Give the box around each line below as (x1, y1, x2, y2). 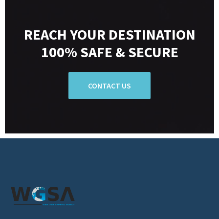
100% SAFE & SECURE (41, 42, 178, 61)
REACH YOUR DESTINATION (23, 24, 196, 44)
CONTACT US (88, 80, 131, 90)
